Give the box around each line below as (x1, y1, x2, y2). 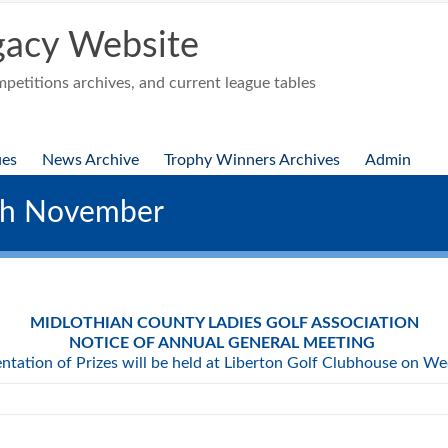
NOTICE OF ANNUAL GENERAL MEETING (69, 335, 379, 351)
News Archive (42, 152, 139, 168)
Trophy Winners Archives (164, 152, 340, 168)
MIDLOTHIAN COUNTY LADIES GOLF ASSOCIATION (29, 315, 419, 331)
